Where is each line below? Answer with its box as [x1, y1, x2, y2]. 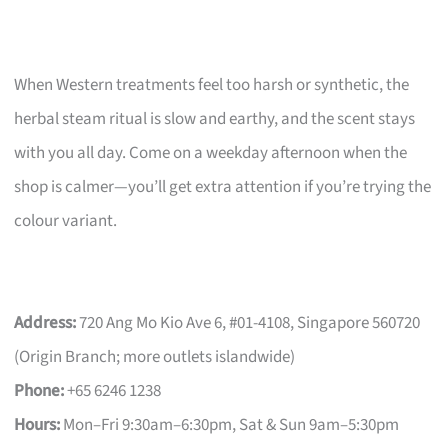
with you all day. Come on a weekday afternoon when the [14, 140, 408, 165]
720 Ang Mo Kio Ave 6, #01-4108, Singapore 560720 [76, 310, 421, 335]
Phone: [14, 378, 65, 403]
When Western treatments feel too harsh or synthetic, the [14, 72, 410, 97]
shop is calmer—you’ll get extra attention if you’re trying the [14, 174, 432, 199]
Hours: [14, 412, 61, 437]
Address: [14, 310, 77, 335]
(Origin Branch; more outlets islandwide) [14, 344, 296, 369]
